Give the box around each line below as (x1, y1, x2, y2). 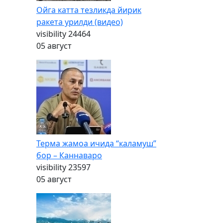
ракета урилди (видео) (36, 16, 123, 27)
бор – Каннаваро (36, 150, 102, 161)
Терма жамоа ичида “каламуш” (36, 138, 156, 149)
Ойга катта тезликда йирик (36, 4, 141, 15)
